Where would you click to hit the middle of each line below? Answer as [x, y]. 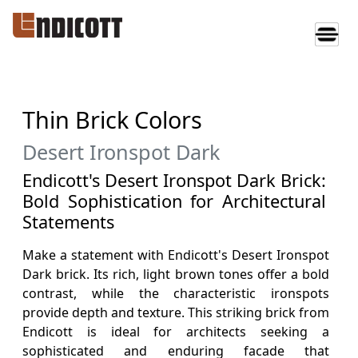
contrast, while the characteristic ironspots [176, 293]
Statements [68, 222]
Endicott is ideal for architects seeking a [176, 332]
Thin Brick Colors [112, 119]
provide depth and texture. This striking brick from [176, 312]
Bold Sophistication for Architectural [174, 201]
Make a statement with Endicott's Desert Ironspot [176, 255]
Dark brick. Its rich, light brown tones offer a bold [176, 274]
